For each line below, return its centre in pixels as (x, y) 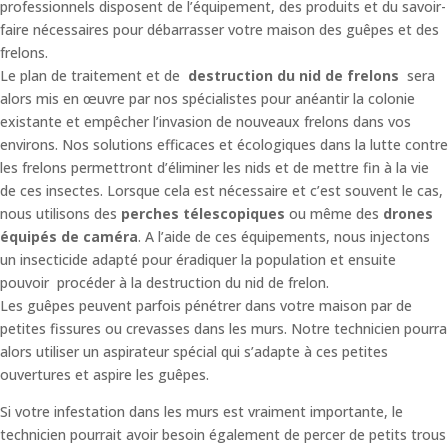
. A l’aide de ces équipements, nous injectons (284, 236)
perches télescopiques (201, 213)
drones (408, 213)
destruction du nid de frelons (295, 75)
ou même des (334, 213)
